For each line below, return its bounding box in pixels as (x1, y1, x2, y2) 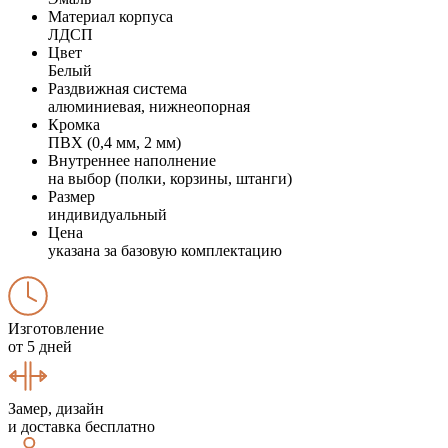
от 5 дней (8, 337, 72, 355)
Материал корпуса (48, 7, 173, 25)
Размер (48, 187, 95, 205)
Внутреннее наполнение (48, 151, 216, 169)
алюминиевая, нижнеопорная (48, 97, 250, 115)
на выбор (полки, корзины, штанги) (48, 169, 292, 187)
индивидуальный (48, 205, 167, 223)
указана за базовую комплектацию (48, 241, 282, 259)
